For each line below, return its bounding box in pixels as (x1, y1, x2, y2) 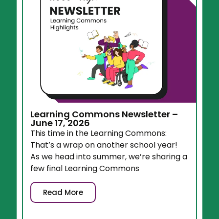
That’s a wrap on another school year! (30, 139, 178, 151)
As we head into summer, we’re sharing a (30, 151, 188, 163)
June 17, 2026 (30, 117, 90, 130)
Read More (43, 187, 84, 197)
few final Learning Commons (30, 163, 140, 175)
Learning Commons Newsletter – (30, 108, 178, 121)
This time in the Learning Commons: (30, 128, 167, 139)
